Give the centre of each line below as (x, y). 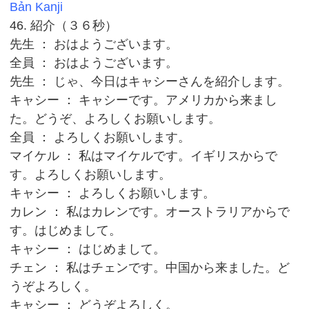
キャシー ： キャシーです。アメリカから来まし (144, 100)
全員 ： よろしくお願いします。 (100, 137)
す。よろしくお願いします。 (91, 175)
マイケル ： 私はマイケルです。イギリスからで (144, 156)
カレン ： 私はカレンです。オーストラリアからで (150, 212)
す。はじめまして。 (66, 230)
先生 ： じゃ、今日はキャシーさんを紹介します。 (150, 81)
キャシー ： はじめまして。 (88, 249)
